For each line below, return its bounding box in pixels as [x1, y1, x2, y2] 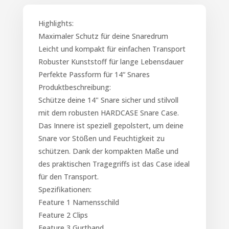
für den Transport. [38, 171, 99, 181]
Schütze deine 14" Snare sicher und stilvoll [38, 95, 178, 105]
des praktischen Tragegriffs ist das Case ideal [38, 158, 190, 169]
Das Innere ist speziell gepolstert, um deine [38, 120, 184, 130]
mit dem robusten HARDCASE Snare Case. [38, 107, 179, 118]
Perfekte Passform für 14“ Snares [38, 69, 150, 79]
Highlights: [38, 18, 74, 28]
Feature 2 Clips [38, 210, 88, 220]
